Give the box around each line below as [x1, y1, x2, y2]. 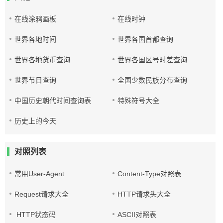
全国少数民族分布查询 [117, 76, 188, 84]
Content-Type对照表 [117, 170, 182, 178]
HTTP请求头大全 [117, 190, 171, 198]
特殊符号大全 [117, 97, 160, 105]
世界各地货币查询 [14, 56, 70, 64]
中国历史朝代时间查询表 [14, 97, 91, 105]
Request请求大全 [14, 190, 69, 198]
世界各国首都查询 [117, 35, 174, 43]
